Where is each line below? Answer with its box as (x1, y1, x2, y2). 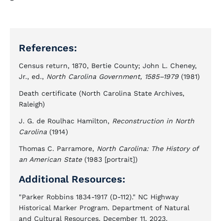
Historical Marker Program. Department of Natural (19, 204, 189, 212)
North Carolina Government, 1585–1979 (46, 73, 179, 80)
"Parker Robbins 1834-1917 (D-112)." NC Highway (19, 193, 179, 201)
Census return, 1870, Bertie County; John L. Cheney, (19, 62, 197, 70)
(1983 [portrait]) (82, 155, 138, 163)
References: (19, 42, 77, 54)
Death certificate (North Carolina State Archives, (19, 89, 184, 97)
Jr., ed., (19, 73, 46, 80)
